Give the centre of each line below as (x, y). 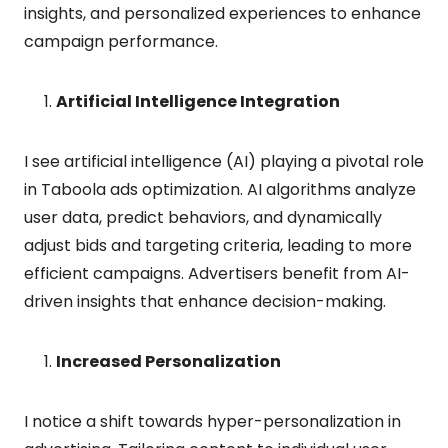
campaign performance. (121, 41)
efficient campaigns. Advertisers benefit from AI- (217, 273)
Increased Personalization (168, 361)
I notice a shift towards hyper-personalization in (212, 421)
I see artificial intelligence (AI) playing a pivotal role (224, 161)
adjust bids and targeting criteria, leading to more (218, 245)
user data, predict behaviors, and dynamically (203, 217)
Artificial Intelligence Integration (198, 101)
